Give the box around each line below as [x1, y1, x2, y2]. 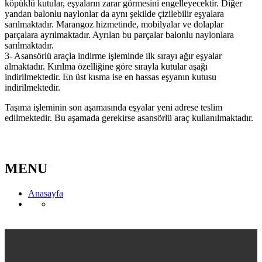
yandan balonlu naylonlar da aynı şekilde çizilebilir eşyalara [5, 8, 224, 19]
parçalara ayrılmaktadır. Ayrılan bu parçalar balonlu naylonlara [5, 29, 234, 40]
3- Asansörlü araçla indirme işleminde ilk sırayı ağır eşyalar [5, 50, 222, 61]
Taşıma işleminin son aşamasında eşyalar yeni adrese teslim [5, 102, 222, 112]
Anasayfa [28, 188, 63, 198]
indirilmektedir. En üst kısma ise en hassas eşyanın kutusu [5, 71, 216, 82]
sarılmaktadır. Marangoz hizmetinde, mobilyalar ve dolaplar [5, 19, 223, 29]
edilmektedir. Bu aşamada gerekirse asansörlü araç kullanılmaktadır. [5, 112, 256, 123]
